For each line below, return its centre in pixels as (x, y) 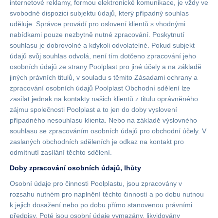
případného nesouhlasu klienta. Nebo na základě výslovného (103, 120)
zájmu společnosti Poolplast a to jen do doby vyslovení (93, 109)
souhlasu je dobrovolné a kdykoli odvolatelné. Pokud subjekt (102, 45)
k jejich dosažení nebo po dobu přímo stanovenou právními (101, 205)
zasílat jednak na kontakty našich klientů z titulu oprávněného (104, 99)
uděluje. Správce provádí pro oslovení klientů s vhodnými (98, 24)
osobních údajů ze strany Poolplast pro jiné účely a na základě (106, 67)
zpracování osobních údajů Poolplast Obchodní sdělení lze (100, 88)
